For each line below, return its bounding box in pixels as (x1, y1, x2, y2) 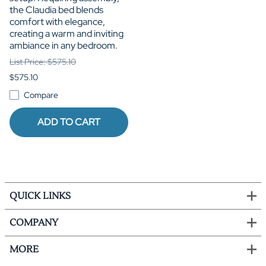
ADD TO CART (37, 115, 100, 128)
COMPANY (9, 217, 58, 229)
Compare (24, 89, 58, 100)
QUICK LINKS (9, 190, 71, 202)
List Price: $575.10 (9, 56, 76, 67)
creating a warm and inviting (9, 27, 123, 40)
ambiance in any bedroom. (9, 39, 118, 52)
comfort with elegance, (9, 15, 105, 28)
